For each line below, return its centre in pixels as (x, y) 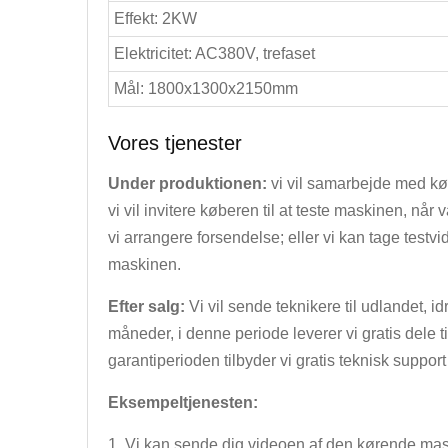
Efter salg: (146, 306)
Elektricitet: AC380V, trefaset (214, 53)
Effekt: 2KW (155, 18)
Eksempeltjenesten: (183, 402)
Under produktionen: (189, 183)
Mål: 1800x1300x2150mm (206, 88)
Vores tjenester (175, 143)
